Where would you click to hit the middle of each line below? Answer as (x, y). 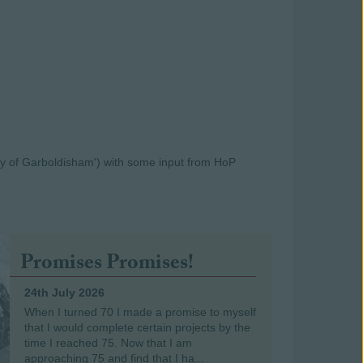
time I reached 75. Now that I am (108, 343)
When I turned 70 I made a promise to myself (140, 312)
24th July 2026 (64, 293)
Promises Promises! (107, 265)
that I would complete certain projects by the (137, 327)
